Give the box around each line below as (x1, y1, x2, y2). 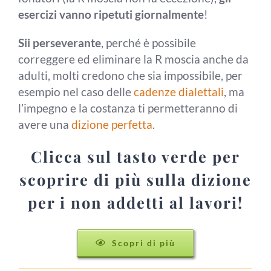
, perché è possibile (101, 36, 196, 50)
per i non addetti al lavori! (28, 192, 243, 212)
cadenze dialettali (134, 85, 224, 99)
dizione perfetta (71, 117, 152, 131)
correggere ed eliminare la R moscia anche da (18, 52, 249, 66)
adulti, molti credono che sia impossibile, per (18, 68, 243, 82)
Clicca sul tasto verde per (31, 146, 240, 166)
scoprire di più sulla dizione (19, 169, 252, 189)
